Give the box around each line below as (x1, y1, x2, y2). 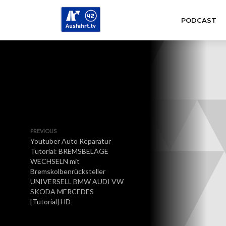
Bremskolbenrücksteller (30, 167, 105, 176)
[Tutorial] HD (30, 197, 71, 206)
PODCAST (181, 16, 216, 24)
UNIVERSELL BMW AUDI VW (30, 177, 124, 186)
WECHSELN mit (30, 157, 80, 165)
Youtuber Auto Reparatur (30, 137, 111, 145)
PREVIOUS (30, 128, 56, 134)
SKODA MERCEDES (30, 187, 94, 196)
